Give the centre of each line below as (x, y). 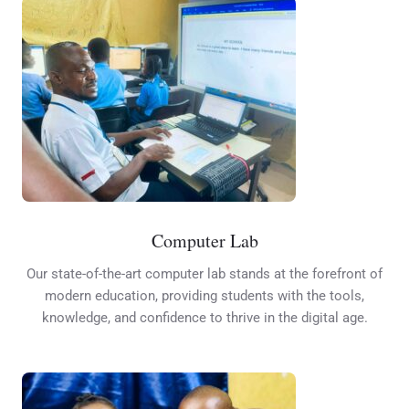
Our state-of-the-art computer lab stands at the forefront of (204, 274)
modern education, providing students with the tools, (204, 296)
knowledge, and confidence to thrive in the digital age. (204, 318)
